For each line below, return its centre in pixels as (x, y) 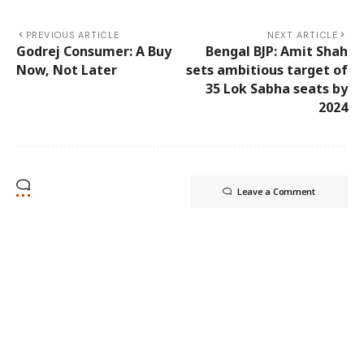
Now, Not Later (67, 69)
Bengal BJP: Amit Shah (277, 51)
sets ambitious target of (267, 69)
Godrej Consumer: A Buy (94, 51)
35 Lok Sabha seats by (277, 88)
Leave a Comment (276, 191)
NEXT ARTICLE (302, 35)
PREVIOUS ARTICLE (73, 35)
